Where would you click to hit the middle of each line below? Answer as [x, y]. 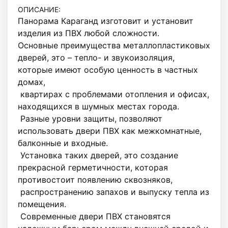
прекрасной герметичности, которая [93, 167]
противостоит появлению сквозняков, [95, 179]
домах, [32, 82]
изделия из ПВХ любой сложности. [89, 33]
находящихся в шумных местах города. [98, 106]
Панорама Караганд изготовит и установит [106, 21]
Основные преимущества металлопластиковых [114, 45]
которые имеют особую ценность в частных [108, 69]
